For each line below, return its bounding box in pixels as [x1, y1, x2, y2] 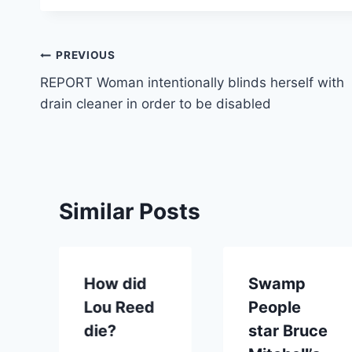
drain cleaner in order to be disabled [40, 95, 271, 112]
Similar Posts [59, 197, 200, 225]
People [248, 297, 302, 317]
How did [84, 273, 147, 293]
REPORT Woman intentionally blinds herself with [40, 74, 344, 90]
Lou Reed [84, 297, 155, 317]
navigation [39, 79, 152, 107]
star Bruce [248, 321, 328, 340]
